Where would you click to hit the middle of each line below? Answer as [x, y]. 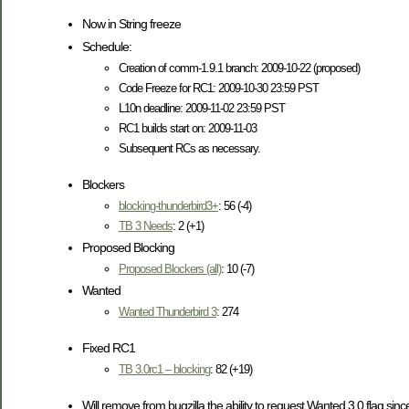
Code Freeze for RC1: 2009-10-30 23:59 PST [219, 89]
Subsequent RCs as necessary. [189, 149]
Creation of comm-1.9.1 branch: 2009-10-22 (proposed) [239, 68]
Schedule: [107, 47]
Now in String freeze [131, 24]
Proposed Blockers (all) [170, 269]
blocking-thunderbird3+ [168, 206]
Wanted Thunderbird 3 [168, 312]
